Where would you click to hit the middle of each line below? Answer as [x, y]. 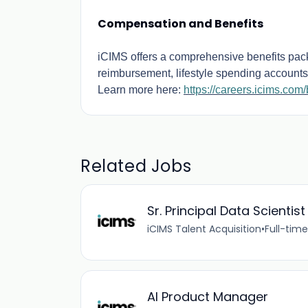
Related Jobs [136, 166]
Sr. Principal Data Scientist [226, 211]
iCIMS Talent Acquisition [204, 229]
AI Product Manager [208, 297]
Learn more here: [141, 90]
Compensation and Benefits [180, 24]
